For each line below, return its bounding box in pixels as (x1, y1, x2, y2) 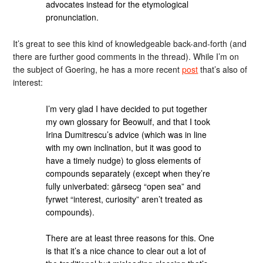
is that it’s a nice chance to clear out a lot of (46, 245, 207, 257)
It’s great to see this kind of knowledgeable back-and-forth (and (13, 37, 247, 49)
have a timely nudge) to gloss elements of (46, 154, 201, 166)
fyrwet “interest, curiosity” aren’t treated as (46, 193, 203, 205)
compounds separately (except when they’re (46, 167, 211, 179)
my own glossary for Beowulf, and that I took (46, 115, 211, 127)
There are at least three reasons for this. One (46, 232, 215, 244)
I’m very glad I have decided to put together (46, 102, 208, 114)
